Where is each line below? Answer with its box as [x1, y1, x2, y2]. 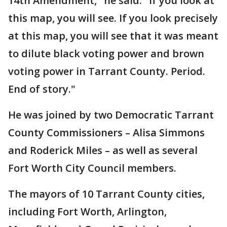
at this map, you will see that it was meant [8, 28, 218, 43]
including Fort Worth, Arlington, [8, 204, 167, 218]
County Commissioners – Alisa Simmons [8, 125, 205, 139]
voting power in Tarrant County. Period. [8, 64, 205, 78]
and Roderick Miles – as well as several [8, 143, 198, 157]
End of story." [8, 82, 75, 96]
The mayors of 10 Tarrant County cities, [8, 186, 205, 201]
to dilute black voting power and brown [8, 46, 204, 60]
